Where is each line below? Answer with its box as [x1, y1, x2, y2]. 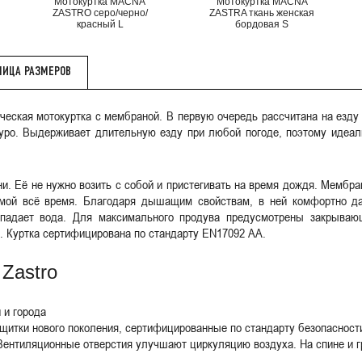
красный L [76, 18, 124, 30]
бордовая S [235, 18, 289, 30]
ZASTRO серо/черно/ [52, 6, 148, 19]
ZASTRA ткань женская [209, 6, 315, 19]
